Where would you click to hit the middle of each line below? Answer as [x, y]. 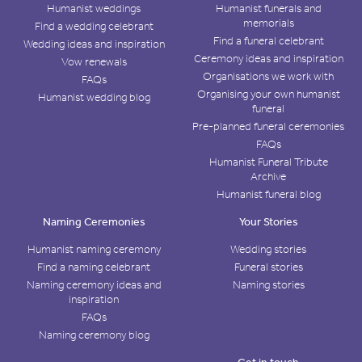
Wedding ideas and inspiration [94, 44]
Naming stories [268, 284]
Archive [268, 176]
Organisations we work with [268, 76]
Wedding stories [268, 249]
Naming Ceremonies [94, 221]
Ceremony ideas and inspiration [268, 58]
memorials [268, 23]
